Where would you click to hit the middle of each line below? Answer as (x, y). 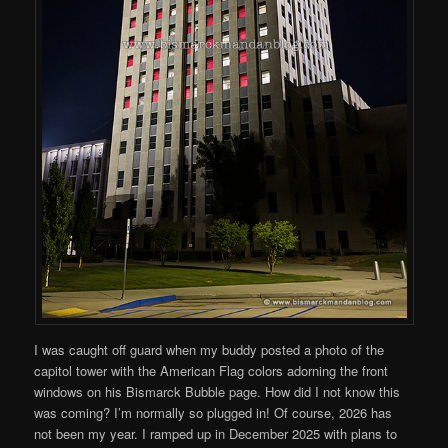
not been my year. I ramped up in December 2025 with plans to (216, 433)
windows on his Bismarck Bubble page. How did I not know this (217, 391)
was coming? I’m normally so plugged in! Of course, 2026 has (213, 412)
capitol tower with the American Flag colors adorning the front (211, 370)
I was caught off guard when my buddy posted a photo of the (209, 349)
